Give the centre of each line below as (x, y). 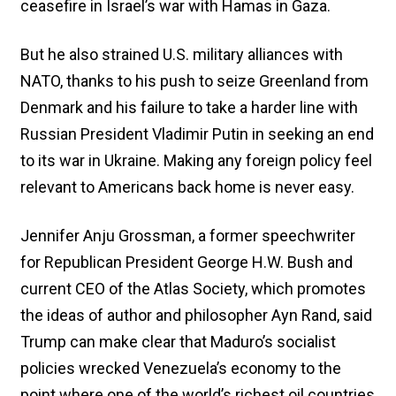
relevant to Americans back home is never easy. (187, 187)
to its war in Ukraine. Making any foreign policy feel (196, 160)
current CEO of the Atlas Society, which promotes (193, 288)
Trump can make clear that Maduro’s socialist (178, 341)
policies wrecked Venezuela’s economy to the (181, 368)
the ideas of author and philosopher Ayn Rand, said (196, 315)
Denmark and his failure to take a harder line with (189, 107)
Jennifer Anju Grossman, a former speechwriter (188, 235)
